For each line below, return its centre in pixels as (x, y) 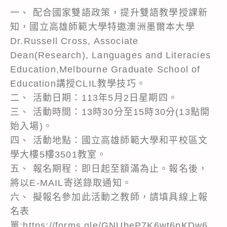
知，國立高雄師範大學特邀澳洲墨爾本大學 (103, 27)
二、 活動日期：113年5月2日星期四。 (94, 98)
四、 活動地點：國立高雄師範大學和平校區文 (109, 140)
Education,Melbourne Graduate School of (105, 69)
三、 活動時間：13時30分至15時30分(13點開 (110, 112)
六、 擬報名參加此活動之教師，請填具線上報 (109, 197)
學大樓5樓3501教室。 (59, 154)
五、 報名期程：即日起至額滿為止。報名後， (109, 168)
